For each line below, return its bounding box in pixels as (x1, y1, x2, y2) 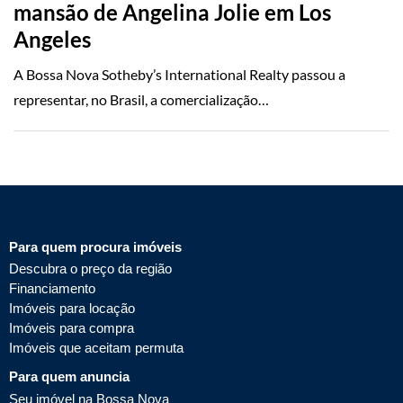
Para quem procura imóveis (9, 238, 182, 255)
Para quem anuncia (9, 369, 130, 385)
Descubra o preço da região (9, 261, 172, 277)
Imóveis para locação (9, 300, 135, 317)
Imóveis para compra (9, 320, 134, 336)
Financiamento (9, 281, 95, 297)
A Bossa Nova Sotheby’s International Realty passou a (13, 65, 345, 83)
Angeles (13, 25, 91, 52)
